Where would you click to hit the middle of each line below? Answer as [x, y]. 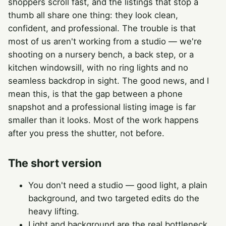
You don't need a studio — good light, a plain [118, 185]
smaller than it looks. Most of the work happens [103, 120]
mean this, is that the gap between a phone [95, 94]
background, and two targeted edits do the [114, 198]
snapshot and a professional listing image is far [102, 107]
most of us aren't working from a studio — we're [105, 41]
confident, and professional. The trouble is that [102, 28]
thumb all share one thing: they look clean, [93, 15]
